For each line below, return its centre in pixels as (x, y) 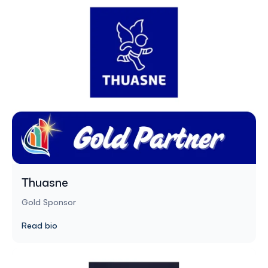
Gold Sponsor (49, 202)
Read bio (39, 225)
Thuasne (45, 182)
